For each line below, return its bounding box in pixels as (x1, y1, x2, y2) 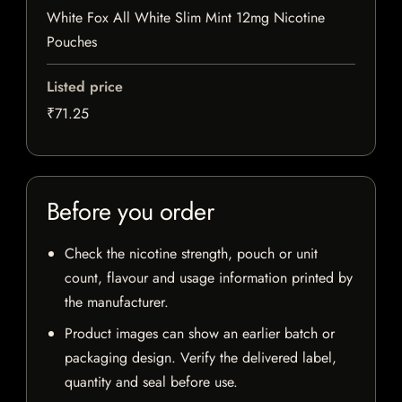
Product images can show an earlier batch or (65, 323, 335, 345)
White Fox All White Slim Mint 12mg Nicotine (47, 7, 325, 29)
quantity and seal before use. (65, 371, 238, 393)
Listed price (47, 76, 123, 98)
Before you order (47, 194, 214, 230)
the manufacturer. (65, 292, 169, 313)
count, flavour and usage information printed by (65, 267, 353, 289)
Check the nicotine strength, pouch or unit (65, 243, 318, 265)
